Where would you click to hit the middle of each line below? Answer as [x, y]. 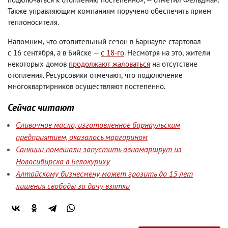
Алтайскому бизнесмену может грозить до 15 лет [104, 174]
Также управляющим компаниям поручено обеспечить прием [110, 11]
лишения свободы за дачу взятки [73, 186]
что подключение [154, 75]
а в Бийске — [79, 53]
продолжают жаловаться [109, 64]
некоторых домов [38, 64]
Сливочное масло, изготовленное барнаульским [98, 125]
